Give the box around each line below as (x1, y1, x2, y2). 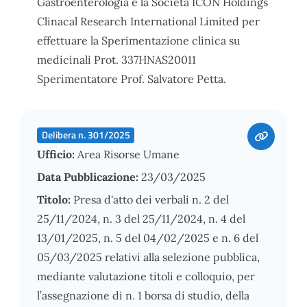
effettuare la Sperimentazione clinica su (37, 33, 241, 47)
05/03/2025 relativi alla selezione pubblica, (37, 249, 260, 264)
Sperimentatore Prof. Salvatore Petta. (37, 71, 226, 86)
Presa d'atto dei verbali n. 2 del (73, 192, 229, 206)
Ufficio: (37, 147, 77, 161)
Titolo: (37, 192, 73, 206)
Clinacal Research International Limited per (37, 14, 260, 28)
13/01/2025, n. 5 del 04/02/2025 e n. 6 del (37, 230, 258, 245)
